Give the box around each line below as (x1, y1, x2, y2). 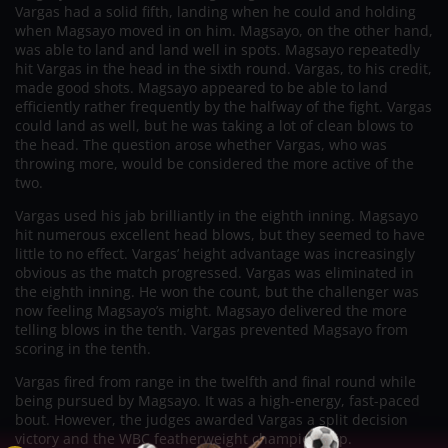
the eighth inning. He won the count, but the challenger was (15, 281, 419, 301)
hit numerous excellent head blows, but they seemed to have (15, 224, 425, 244)
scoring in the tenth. (15, 338, 151, 358)
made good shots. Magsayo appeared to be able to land (15, 77, 388, 97)
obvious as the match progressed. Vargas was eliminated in (15, 262, 414, 282)
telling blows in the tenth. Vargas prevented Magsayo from (15, 319, 408, 339)
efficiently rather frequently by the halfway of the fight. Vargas (15, 96, 432, 116)
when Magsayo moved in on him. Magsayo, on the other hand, (15, 20, 433, 40)
